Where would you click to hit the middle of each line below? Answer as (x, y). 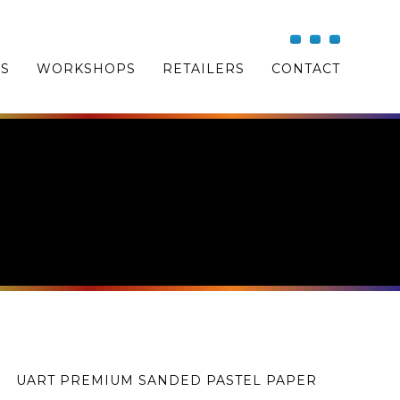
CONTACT (305, 69)
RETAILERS (203, 69)
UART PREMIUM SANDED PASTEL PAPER (166, 380)
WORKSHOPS (86, 69)
